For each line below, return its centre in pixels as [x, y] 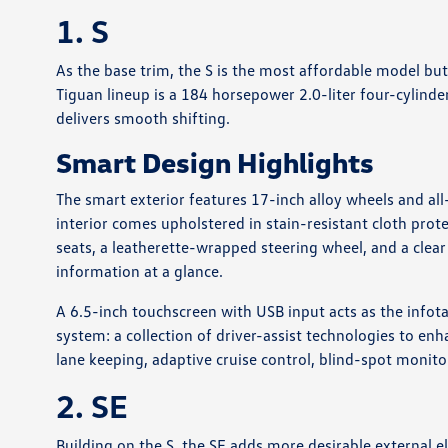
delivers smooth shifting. [143, 118]
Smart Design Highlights [215, 162]
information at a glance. [140, 271]
